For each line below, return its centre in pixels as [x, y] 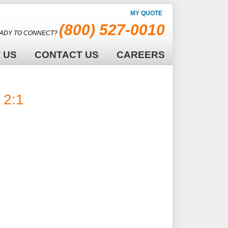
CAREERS [141, 55]
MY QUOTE [146, 13]
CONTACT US [67, 55]
